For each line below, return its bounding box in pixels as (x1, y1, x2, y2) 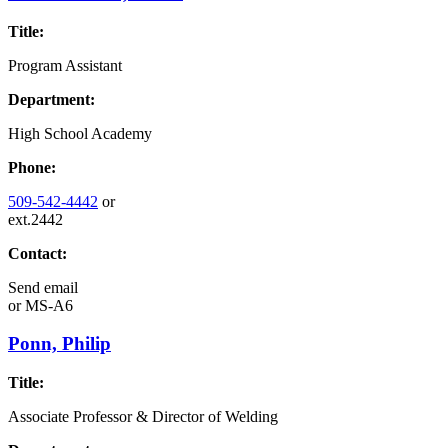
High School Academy (8, 124, 152, 142)
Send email (8, 278, 78, 296)
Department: (8, 90, 95, 108)
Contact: (8, 244, 67, 262)
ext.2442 (8, 210, 63, 228)
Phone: (8, 158, 56, 176)
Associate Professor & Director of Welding (8, 408, 278, 425)
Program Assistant (8, 56, 122, 74)
